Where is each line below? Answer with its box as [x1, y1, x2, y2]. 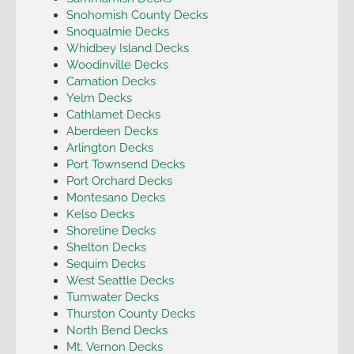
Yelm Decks [66, 90, 132, 104]
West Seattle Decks [66, 273, 174, 287]
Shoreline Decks [66, 223, 156, 237]
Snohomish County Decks [66, 7, 208, 21]
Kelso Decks [66, 206, 134, 220]
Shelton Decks [66, 239, 146, 254]
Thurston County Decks [66, 306, 195, 320]
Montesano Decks [66, 190, 165, 204]
